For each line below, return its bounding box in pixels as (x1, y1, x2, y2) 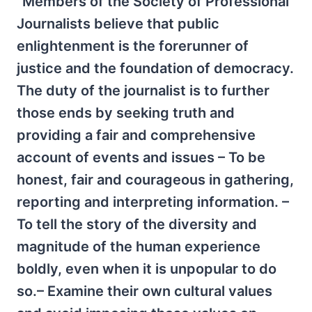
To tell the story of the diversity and (17, 216, 257, 233)
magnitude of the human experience (17, 238, 260, 255)
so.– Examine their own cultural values (17, 283, 272, 299)
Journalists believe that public (17, 15, 219, 32)
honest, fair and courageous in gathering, (17, 171, 294, 188)
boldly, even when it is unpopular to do (17, 260, 276, 277)
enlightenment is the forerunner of (17, 38, 249, 54)
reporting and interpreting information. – (17, 194, 289, 210)
